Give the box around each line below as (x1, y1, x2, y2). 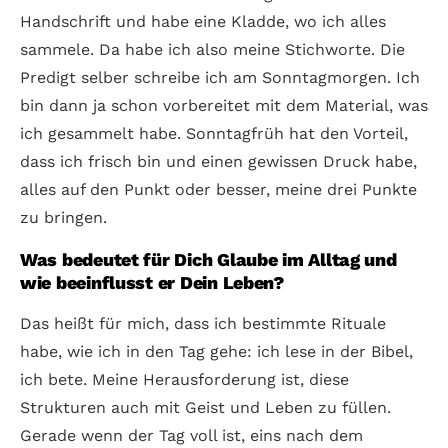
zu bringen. (20, 207, 107, 227)
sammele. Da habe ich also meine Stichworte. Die (20, 39, 405, 59)
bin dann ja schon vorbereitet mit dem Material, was (20, 95, 428, 115)
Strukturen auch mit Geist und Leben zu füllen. (20, 397, 391, 417)
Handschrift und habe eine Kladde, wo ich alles (20, 11, 386, 31)
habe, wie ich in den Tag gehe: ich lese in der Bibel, (20, 341, 413, 361)
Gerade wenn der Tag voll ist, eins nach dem (20, 425, 363, 445)
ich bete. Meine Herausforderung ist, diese (20, 369, 349, 389)
